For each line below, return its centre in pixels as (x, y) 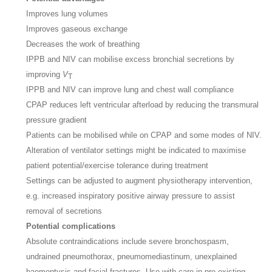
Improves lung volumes (67, 13)
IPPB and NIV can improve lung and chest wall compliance (130, 89)
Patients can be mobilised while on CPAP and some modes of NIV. (144, 135)
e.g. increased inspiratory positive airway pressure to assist (131, 195)
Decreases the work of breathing (83, 44)
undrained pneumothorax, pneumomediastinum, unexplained (132, 256)
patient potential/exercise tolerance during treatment (117, 165)
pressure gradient (57, 120)
